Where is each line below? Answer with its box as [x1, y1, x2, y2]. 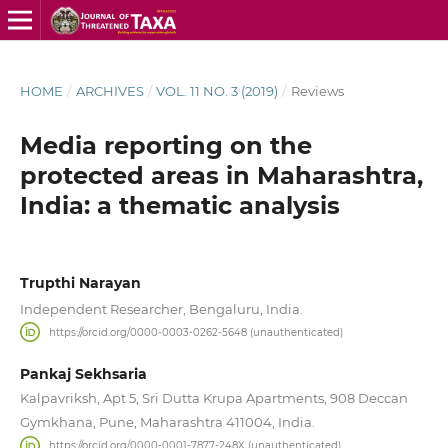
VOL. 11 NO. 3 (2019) [156, 82, 279, 99]
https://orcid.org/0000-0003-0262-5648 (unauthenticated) [49, 325, 344, 339]
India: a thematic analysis [19, 190, 340, 220]
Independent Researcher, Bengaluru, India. [19, 300, 303, 317]
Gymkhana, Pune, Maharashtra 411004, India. [19, 414, 315, 431]
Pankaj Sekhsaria [19, 365, 147, 384]
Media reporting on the [19, 130, 312, 160]
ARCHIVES [75, 82, 144, 99]
